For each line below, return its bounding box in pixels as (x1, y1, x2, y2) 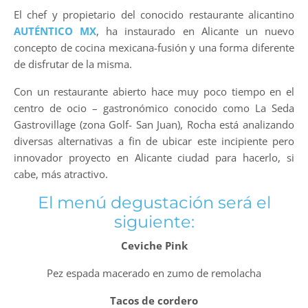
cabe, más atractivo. (14, 166, 108, 181)
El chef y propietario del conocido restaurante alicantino (14, 7, 294, 21)
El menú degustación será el (37, 192, 271, 212)
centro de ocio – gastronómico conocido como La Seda (14, 100, 294, 115)
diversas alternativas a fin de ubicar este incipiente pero (14, 133, 294, 148)
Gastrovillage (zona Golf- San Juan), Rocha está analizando (14, 117, 294, 131)
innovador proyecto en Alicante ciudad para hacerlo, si (14, 150, 294, 164)
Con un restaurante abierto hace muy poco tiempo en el (14, 84, 294, 98)
